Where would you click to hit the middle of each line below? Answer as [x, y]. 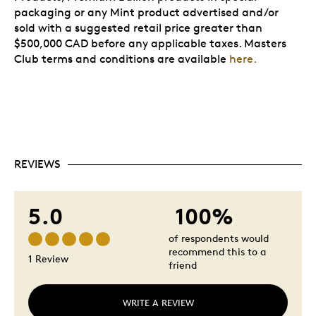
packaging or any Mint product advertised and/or [146, 13]
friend [183, 265]
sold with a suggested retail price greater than [138, 28]
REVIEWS [37, 164]
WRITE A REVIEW [158, 303]
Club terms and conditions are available [120, 59]
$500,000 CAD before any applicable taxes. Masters [150, 44]
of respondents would [219, 238]
